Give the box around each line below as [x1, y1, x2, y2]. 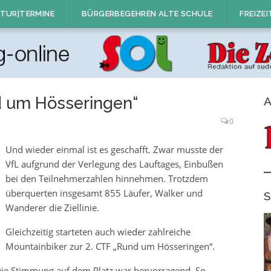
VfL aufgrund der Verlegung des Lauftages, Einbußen [5, 157, 223, 170]
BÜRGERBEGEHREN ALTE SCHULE [81, 9, 213, 18]
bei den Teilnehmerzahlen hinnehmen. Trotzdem [5, 172, 208, 184]
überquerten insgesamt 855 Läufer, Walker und [5, 186, 203, 199]
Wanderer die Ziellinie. [5, 201, 99, 214]
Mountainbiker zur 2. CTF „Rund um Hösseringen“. [5, 240, 215, 252]
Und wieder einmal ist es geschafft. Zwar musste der [5, 143, 223, 155]
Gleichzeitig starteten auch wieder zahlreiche [5, 225, 191, 238]
